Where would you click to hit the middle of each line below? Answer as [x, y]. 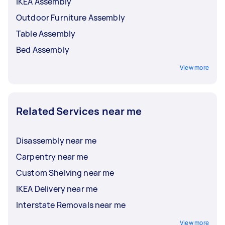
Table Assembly [46, 33]
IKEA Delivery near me [57, 189]
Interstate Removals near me [71, 205]
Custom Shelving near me [65, 173]
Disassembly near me [56, 140]
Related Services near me [79, 111]
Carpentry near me [52, 156]
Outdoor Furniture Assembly [71, 17]
